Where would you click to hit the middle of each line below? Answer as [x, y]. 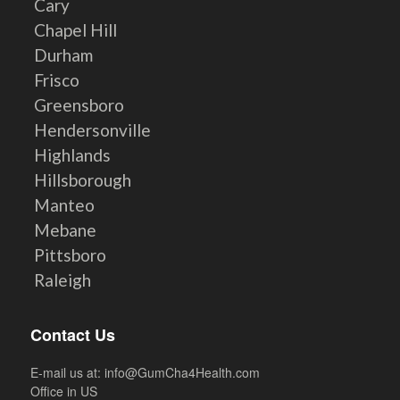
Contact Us [73, 335]
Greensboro [79, 105]
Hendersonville [93, 130]
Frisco [57, 80]
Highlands [73, 155]
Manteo [65, 205]
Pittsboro [71, 255]
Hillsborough [83, 180]
